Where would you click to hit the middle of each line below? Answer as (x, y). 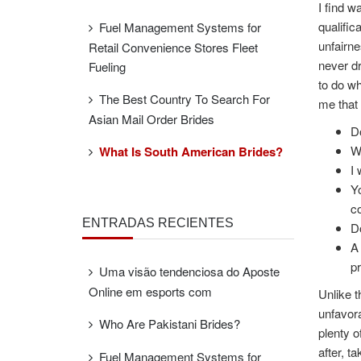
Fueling (107, 66)
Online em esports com (150, 291)
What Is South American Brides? (191, 151)
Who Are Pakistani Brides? (170, 324)
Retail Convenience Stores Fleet (173, 47)
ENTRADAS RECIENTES (158, 223)
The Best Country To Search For (185, 99)
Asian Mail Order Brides (151, 119)
